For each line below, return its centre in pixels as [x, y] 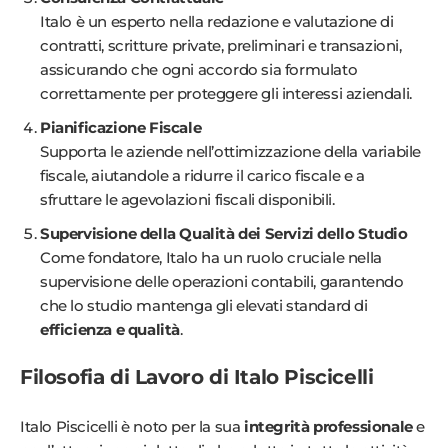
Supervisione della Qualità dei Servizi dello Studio [224, 233]
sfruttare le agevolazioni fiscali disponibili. [187, 199]
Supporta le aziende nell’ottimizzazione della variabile [231, 151]
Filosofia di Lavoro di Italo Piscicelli [197, 377]
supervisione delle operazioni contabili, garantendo [222, 281]
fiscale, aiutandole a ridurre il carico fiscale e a [202, 175]
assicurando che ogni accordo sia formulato [199, 69]
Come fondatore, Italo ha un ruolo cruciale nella [211, 257]
